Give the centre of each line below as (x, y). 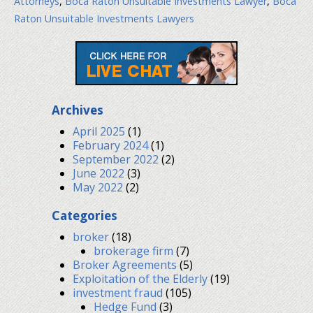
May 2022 (98, 187)
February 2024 (110, 145)
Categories (85, 215)
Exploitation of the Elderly (140, 278)
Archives (78, 110)
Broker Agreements (125, 264)
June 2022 (99, 173)
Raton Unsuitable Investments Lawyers (104, 18)
